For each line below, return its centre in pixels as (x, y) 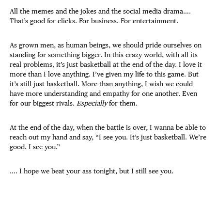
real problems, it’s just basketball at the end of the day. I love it (106, 65)
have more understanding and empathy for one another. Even (103, 94)
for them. (124, 103)
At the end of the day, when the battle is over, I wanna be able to (108, 128)
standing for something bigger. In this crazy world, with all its (104, 55)
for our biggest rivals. (43, 103)
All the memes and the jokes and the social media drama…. (100, 11)
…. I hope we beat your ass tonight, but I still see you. (92, 171)
